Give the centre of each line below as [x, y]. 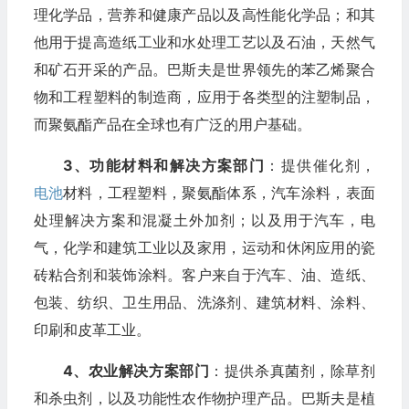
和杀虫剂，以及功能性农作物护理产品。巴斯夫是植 [204, 398]
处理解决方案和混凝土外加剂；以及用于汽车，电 [204, 220]
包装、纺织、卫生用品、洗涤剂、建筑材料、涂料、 [204, 302]
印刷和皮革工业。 [92, 329]
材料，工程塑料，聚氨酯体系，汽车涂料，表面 [219, 192]
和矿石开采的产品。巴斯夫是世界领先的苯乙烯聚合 [204, 69]
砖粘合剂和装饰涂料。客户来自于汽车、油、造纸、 [204, 274]
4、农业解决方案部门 [136, 370]
